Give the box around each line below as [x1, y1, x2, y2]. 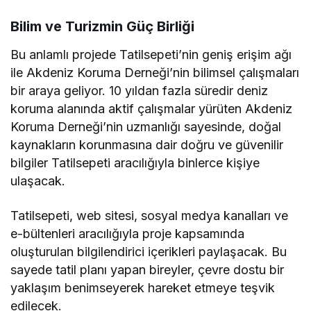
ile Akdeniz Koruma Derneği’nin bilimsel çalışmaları [10, 65, 300, 80]
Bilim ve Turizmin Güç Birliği [10, 17, 194, 35]
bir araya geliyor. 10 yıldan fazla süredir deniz [10, 83, 269, 98]
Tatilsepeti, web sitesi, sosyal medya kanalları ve [10, 208, 289, 223]
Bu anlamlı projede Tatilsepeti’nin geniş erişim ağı [10, 47, 292, 62]
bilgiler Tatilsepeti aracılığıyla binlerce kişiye [10, 155, 260, 170]
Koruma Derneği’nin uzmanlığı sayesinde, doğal [10, 119, 282, 134]
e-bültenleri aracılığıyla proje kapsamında [10, 226, 245, 241]
